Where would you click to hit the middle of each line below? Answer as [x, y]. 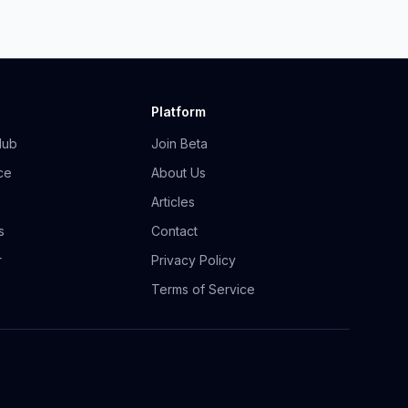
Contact [175, 231]
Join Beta [180, 143]
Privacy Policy [194, 260]
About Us [179, 173]
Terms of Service [204, 289]
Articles [173, 202]
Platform [179, 112]
